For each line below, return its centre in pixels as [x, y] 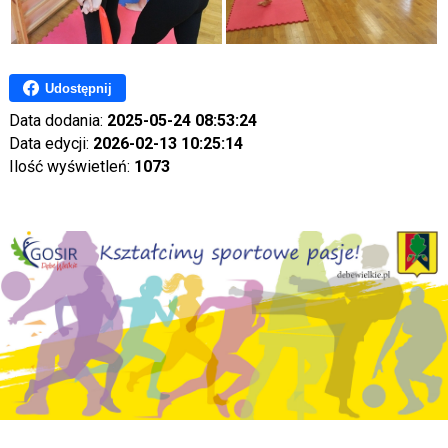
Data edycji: [50, 144]
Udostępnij [78, 88]
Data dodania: [57, 121]
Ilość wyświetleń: [71, 167]
